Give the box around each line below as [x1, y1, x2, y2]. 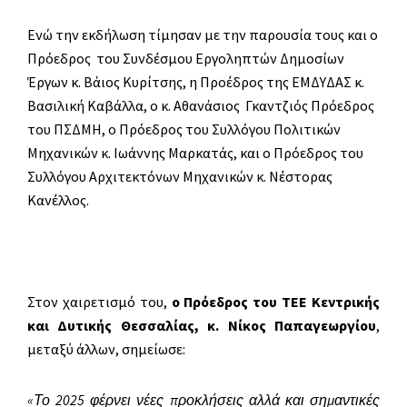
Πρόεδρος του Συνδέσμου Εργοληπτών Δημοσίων [27, 49, 344, 68]
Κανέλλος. [27, 191, 89, 210]
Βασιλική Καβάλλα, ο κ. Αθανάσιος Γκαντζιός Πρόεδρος [27, 96, 374, 115]
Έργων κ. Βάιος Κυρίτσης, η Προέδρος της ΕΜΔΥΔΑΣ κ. [27, 73, 364, 92]
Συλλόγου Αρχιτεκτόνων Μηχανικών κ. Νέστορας [27, 167, 333, 186]
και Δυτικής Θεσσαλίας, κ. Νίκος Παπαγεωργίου [27, 316, 376, 335]
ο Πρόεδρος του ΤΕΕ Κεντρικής [171, 293, 381, 312]
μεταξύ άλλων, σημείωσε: [27, 340, 185, 359]
